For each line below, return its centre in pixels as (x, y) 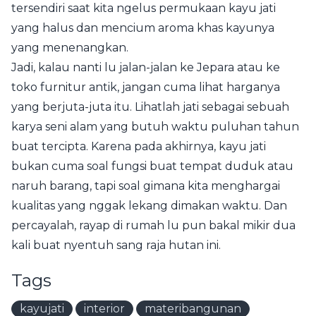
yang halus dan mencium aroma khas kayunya (143, 28)
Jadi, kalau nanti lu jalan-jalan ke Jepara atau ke (146, 68)
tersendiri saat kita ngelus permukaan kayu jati (144, 8)
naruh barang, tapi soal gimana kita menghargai (146, 186)
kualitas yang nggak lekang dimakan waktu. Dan (149, 206)
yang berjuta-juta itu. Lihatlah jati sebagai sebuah (150, 107)
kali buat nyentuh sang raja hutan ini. (116, 245)
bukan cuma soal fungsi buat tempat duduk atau (152, 166)
